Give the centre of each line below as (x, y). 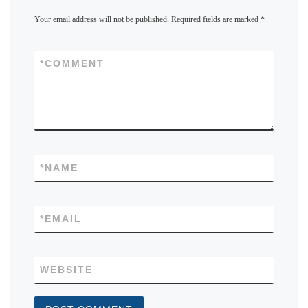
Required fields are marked (216, 20)
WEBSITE (67, 269)
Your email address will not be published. (102, 20)
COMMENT (75, 64)
